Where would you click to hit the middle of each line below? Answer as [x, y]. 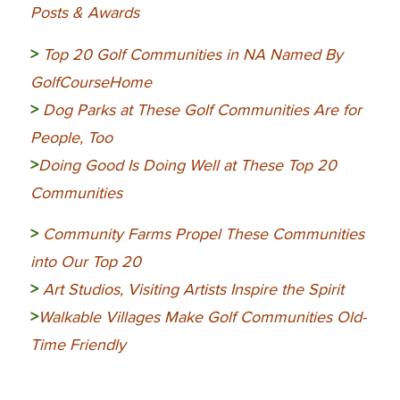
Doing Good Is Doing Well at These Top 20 [187, 165]
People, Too [71, 137]
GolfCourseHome [91, 82]
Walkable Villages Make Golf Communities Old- [202, 317]
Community [83, 234]
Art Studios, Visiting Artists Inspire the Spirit [193, 290]
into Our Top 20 [85, 262]
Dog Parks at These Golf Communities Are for [202, 109]
